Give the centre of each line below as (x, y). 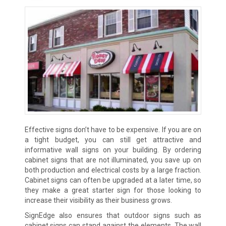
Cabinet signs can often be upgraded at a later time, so (113, 180)
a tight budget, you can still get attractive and (113, 140)
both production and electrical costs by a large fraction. (113, 170)
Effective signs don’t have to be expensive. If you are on (113, 130)
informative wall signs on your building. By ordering (113, 150)
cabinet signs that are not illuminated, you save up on (113, 160)
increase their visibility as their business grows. (98, 201)
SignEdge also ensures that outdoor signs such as (113, 216)
